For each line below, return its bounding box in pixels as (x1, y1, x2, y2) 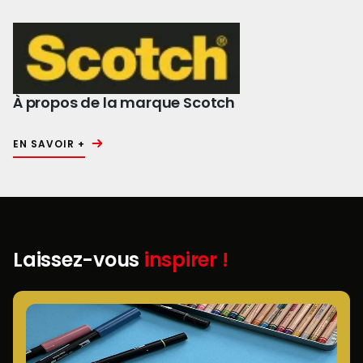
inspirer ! (143, 246, 228, 274)
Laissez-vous (13, 246, 144, 274)
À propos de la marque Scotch (13, 92, 235, 113)
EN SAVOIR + (13, 137, 85, 152)
